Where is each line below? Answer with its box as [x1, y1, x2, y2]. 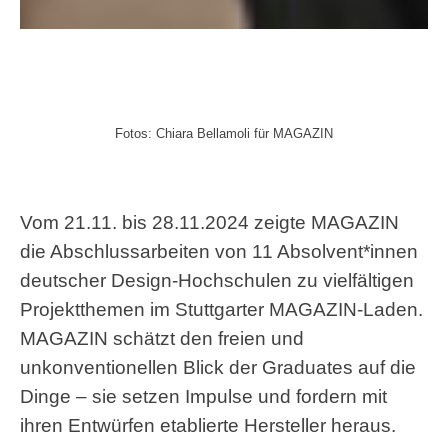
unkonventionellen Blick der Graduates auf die [20, 355, 416, 378]
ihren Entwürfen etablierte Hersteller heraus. [20, 413, 396, 436]
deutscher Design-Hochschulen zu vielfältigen [20, 268, 414, 291]
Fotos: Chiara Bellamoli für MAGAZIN [115, 125, 333, 141]
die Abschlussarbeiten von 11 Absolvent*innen [20, 239, 418, 262]
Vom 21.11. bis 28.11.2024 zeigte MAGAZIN [20, 210, 399, 233]
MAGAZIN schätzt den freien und [20, 326, 304, 349]
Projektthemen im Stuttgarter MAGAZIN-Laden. [20, 297, 423, 320]
